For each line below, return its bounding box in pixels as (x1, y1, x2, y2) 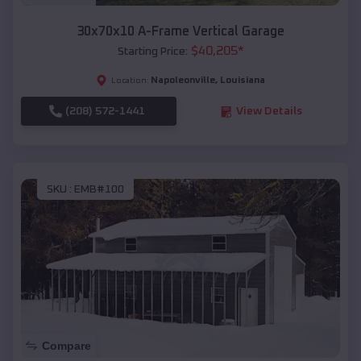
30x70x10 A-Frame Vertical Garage (77, 25, 284, 39)
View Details (235, 106, 302, 118)
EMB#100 (74, 183, 124, 195)
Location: (111, 77, 149, 85)
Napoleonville (151, 76, 215, 86)
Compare (42, 339, 91, 353)
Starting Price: (117, 46, 188, 58)
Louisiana (220, 76, 265, 86)
